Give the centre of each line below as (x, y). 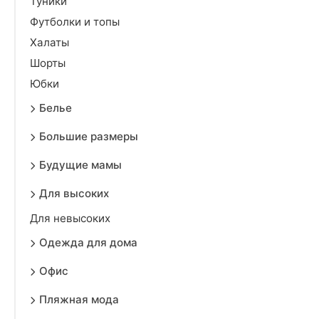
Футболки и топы (75, 22)
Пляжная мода (79, 299)
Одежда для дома (88, 242)
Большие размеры (89, 136)
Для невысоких (70, 218)
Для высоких (74, 193)
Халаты (49, 42)
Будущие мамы (80, 165)
